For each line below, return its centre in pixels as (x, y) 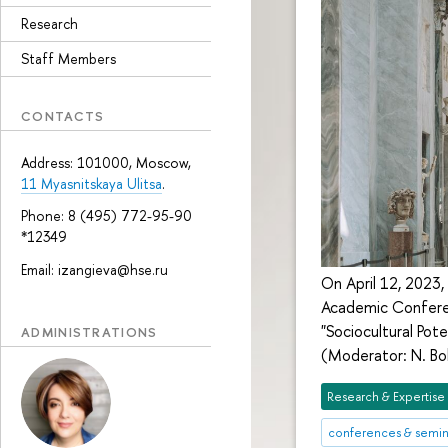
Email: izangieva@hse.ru (94, 269)
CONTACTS (63, 115)
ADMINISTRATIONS (89, 331)
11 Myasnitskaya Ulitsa (91, 184)
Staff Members (68, 58)
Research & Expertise (386, 396)
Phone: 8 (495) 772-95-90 (106, 216)
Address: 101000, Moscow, (106, 163)
